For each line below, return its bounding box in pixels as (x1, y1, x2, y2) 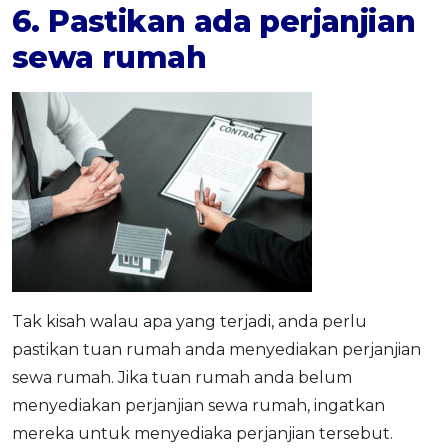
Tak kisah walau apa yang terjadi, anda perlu (12, 311, 367, 331)
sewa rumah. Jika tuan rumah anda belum (12, 367, 352, 387)
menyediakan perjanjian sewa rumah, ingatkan (12, 395, 385, 415)
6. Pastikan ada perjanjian (12, 2, 416, 40)
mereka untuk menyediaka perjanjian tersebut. (12, 423, 393, 443)
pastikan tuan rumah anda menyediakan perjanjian (12, 339, 421, 359)
